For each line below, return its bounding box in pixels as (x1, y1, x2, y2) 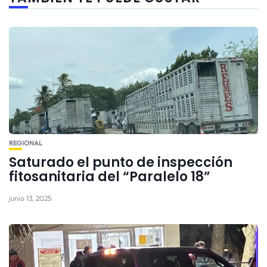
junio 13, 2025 (9, 194, 51, 203)
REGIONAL (9, 139, 42, 148)
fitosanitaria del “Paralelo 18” (9, 167, 210, 187)
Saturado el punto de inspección (9, 153, 232, 172)
